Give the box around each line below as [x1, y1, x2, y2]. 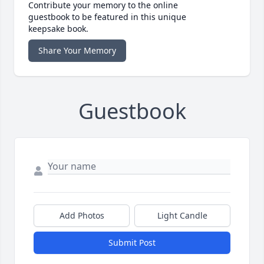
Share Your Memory [38, 45, 116, 57]
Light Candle [157, 210, 207, 222]
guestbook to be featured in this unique [28, 11, 186, 23]
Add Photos [59, 210, 104, 222]
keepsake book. [28, 23, 88, 35]
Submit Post [108, 237, 156, 249]
